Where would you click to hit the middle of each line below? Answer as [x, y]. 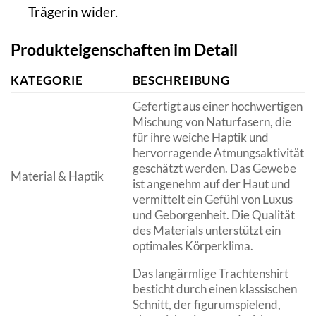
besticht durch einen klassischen [214, 289]
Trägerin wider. [73, 11]
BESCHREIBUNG [181, 80]
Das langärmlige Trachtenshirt [210, 273]
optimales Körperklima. [193, 246]
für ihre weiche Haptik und [200, 137]
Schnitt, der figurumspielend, [206, 304]
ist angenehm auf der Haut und [211, 184]
